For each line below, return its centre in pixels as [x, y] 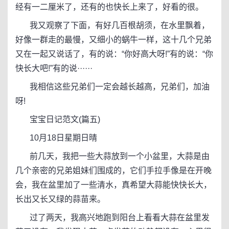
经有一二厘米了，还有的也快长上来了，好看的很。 [109, 7]
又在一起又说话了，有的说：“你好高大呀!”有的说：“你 [114, 54]
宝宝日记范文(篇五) [58, 119]
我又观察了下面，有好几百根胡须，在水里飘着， [112, 25]
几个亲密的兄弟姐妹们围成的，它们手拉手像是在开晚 [113, 170]
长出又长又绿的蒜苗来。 [60, 199]
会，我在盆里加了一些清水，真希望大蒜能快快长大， [113, 185]
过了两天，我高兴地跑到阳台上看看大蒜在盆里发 [112, 217]
